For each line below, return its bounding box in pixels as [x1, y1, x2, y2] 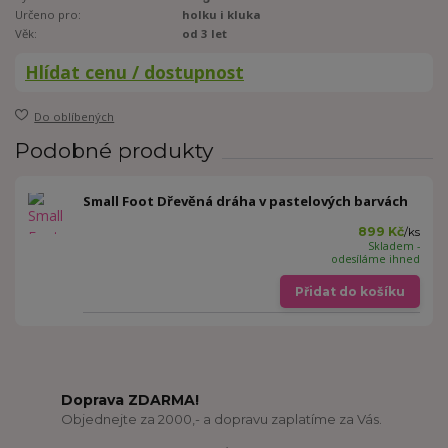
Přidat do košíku [294, 283, 405, 299]
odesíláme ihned [330, 252, 420, 266]
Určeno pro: [15, 6, 81, 22]
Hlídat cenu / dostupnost [25, 59, 244, 84]
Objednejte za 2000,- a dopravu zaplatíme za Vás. [61, 411, 383, 428]
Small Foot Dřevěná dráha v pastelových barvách [83, 192, 408, 210]
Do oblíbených [34, 109, 115, 125]
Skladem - [367, 239, 420, 253]
